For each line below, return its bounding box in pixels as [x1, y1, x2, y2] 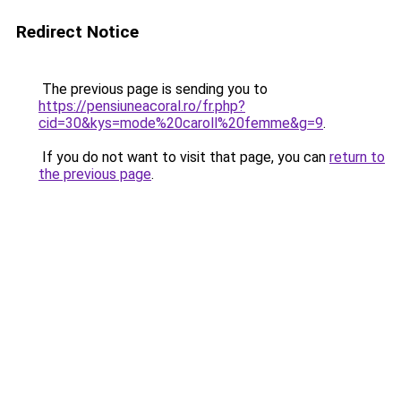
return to [329, 149, 385, 166]
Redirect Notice [16, 21, 139, 42]
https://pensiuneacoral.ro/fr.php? [38, 98, 245, 115]
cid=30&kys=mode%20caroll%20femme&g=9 [38, 115, 323, 132]
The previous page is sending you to [38, 81, 268, 98]
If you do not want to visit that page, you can [38, 149, 329, 166]
